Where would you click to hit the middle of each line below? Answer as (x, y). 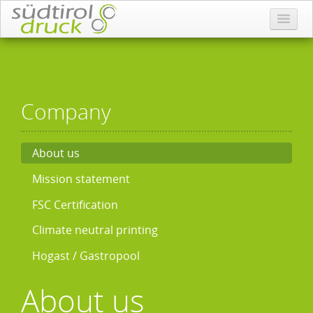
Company (66, 112)
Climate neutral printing (95, 230)
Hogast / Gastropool (86, 256)
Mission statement (81, 179)
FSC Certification (75, 204)
